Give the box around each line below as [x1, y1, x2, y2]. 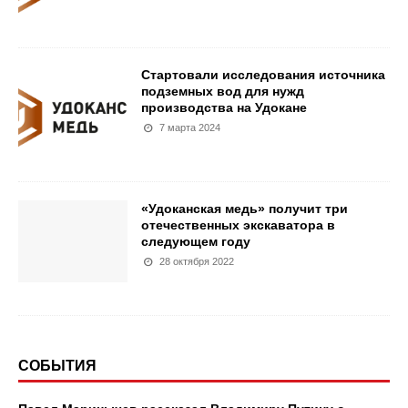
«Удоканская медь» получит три [141, 201, 348, 216]
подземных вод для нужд [141, 84, 304, 98]
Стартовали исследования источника [141, 67, 385, 82]
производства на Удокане [141, 100, 307, 115]
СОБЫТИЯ [18, 358, 97, 373]
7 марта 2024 [159, 122, 221, 133]
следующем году [141, 234, 250, 249]
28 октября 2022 [159, 256, 235, 267]
